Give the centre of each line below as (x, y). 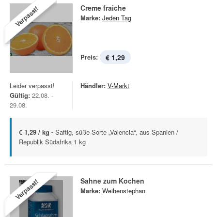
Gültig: (20, 95)
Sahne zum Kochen (112, 181)
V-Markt (118, 85)
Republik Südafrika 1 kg (52, 142)
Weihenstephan (124, 191)
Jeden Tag (117, 18)
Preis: (89, 57)
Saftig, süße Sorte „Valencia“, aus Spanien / (117, 132)
